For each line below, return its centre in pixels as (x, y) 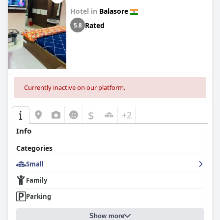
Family (37, 180)
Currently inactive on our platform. (75, 87)
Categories (34, 148)
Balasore (114, 11)
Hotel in (85, 11)
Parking (39, 196)
